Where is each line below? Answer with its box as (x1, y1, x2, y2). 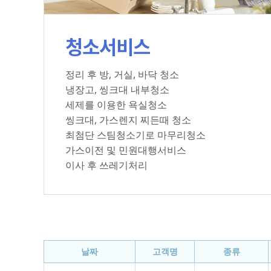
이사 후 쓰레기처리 (65, 158, 148, 172)
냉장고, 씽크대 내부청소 (65, 83, 169, 96)
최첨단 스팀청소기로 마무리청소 (65, 128, 206, 142)
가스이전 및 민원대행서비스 (65, 143, 186, 157)
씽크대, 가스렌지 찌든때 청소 (65, 113, 191, 126)
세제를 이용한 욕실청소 (65, 98, 167, 111)
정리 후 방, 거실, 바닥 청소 (65, 68, 179, 81)
